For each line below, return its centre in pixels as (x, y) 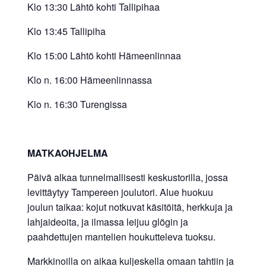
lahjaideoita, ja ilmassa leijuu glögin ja (107, 222)
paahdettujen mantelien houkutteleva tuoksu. (121, 237)
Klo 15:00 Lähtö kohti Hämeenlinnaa (104, 56)
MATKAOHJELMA (67, 153)
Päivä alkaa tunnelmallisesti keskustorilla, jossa (127, 178)
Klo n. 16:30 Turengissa (77, 104)
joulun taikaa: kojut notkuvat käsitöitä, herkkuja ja (130, 207)
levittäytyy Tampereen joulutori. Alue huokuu (120, 192)
